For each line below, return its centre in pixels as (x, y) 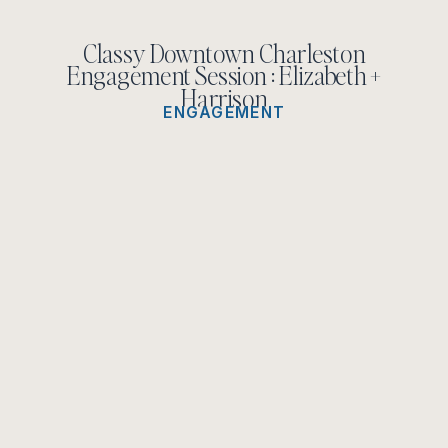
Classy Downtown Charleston (224, 52)
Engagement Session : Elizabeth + (224, 74)
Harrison (224, 97)
